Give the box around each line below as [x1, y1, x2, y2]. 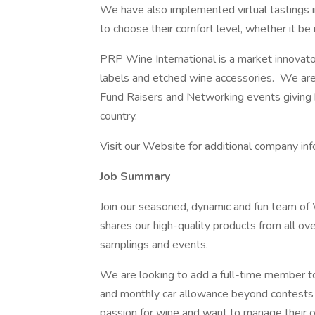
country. [100, 108, 137, 124]
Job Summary [100, 169, 170, 184]
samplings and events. [100, 237, 208, 252]
